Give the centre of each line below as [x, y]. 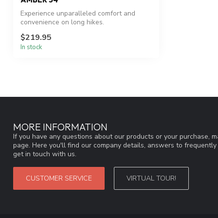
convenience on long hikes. [62, 22]
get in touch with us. [45, 154]
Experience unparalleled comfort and [78, 14]
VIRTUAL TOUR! [151, 179]
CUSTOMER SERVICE [59, 179]
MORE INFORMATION [60, 127]
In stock [31, 47]
